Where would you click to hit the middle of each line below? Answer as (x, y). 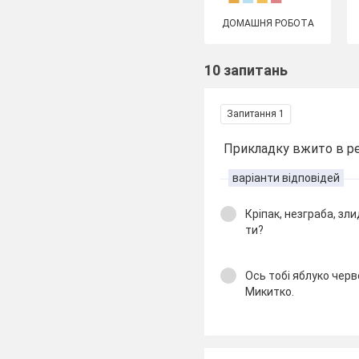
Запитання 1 (256, 114)
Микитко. (271, 292)
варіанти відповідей (286, 178)
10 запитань (246, 70)
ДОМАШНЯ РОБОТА (268, 23)
